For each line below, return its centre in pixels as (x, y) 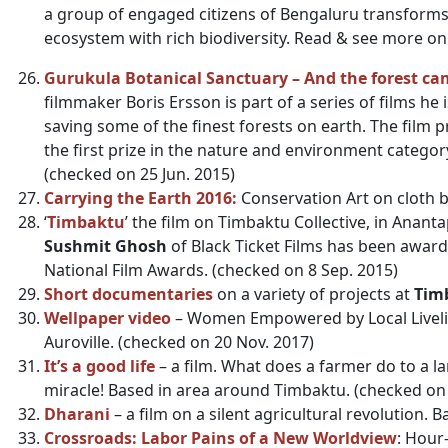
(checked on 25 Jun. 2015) (139, 174)
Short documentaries (128, 294)
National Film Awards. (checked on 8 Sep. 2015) (221, 270)
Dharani (77, 414)
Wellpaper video (107, 318)
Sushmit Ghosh (105, 246)
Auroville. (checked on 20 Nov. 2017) (179, 342)
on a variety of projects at (313, 294)
